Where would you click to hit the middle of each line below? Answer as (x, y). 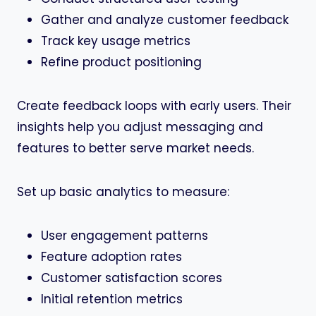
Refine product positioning (121, 62)
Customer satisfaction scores (132, 278)
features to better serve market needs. (135, 148)
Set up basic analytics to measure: (123, 192)
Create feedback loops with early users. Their (154, 106)
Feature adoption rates (111, 257)
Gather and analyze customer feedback (165, 20)
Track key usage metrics (116, 41)
